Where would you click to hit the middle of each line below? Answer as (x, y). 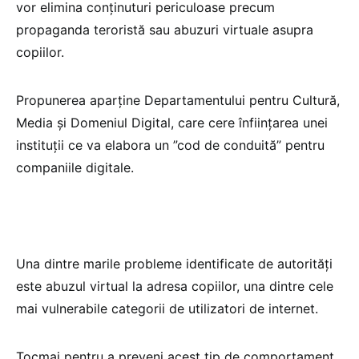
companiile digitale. (75, 168)
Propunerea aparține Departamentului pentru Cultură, (178, 101)
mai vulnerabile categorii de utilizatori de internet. (167, 309)
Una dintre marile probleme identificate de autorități (174, 264)
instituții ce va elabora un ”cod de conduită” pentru (170, 145)
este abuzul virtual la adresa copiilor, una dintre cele (175, 286)
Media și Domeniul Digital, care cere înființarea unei (172, 123)
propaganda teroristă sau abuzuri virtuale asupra (165, 30)
